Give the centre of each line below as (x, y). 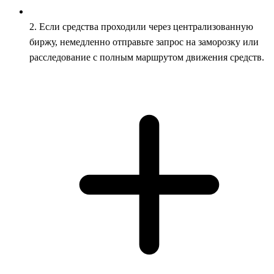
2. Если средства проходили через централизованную (141, 26)
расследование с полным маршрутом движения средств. (147, 57)
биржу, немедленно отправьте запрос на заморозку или (144, 42)
